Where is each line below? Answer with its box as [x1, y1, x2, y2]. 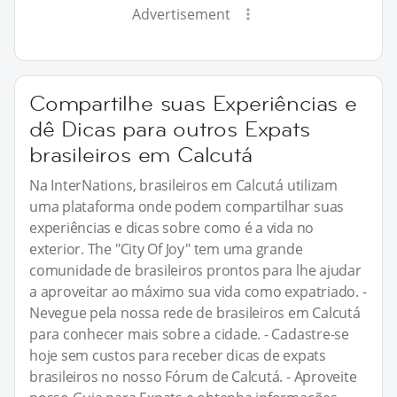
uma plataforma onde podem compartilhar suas [29, 196, 345, 216]
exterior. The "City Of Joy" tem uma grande [29, 238, 303, 259]
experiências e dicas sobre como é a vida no [29, 217, 315, 237]
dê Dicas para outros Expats [29, 114, 310, 143]
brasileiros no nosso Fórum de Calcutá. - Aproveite [29, 366, 357, 386]
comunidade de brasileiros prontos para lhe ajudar [29, 260, 362, 280]
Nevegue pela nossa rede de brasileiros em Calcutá [29, 302, 361, 323]
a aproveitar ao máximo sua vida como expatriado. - [29, 281, 367, 301]
